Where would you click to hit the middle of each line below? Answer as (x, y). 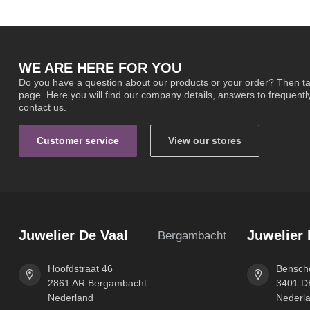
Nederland (71, 298)
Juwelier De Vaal (73, 236)
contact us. (43, 107)
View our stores (205, 141)
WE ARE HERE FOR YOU (100, 67)
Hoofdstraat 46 (80, 269)
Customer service (78, 141)
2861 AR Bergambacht (97, 283)
